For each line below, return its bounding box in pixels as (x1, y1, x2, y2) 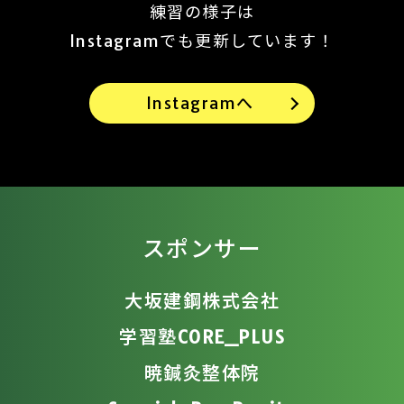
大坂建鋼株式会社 (124, 289, 280, 312)
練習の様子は (149, 2, 255, 23)
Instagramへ (145, 93, 254, 114)
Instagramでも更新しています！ (69, 31, 335, 51)
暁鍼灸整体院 (143, 362, 261, 384)
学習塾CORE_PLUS (119, 326, 285, 348)
